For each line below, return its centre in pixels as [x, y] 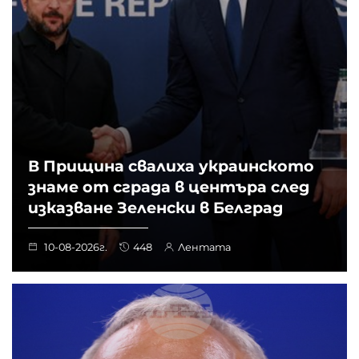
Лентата [204, 247]
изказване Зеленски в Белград [155, 207]
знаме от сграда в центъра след [169, 186]
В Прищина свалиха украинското [171, 165]
